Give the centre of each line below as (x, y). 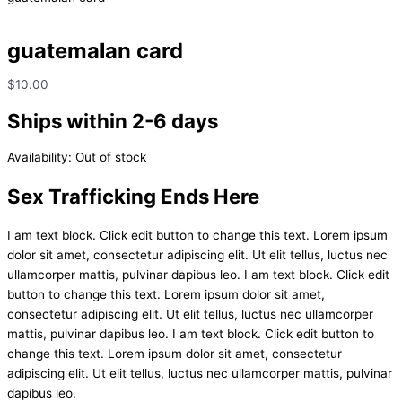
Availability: (39, 157)
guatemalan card (95, 50)
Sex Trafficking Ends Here (133, 196)
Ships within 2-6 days (113, 120)
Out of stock (111, 157)
